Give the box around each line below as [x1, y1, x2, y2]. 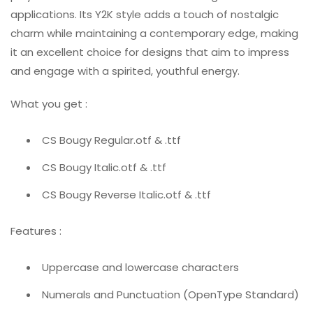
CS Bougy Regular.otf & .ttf [42, 133, 181, 148]
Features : [10, 223, 61, 238]
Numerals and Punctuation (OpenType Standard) [42, 286, 299, 302]
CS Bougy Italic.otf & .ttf [42, 160, 166, 175]
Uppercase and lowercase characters [42, 259, 239, 275]
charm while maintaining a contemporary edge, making [10, 26, 298, 41]
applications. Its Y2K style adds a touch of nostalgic [10, 7, 279, 22]
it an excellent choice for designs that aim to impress [10, 45, 289, 60]
